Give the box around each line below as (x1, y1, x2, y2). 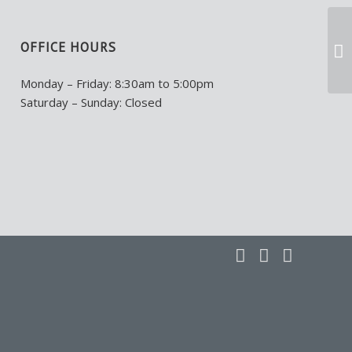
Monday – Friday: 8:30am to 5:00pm (20, 75, 214, 92)
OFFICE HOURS (20, 38, 117, 57)
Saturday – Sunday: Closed (20, 94, 163, 111)
